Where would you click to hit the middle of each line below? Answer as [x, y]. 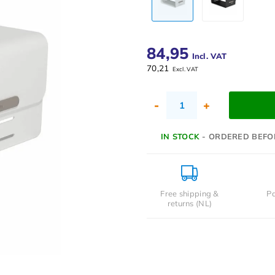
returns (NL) [190, 203]
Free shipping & [190, 193]
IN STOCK [180, 136]
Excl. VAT [185, 69]
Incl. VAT [209, 56]
